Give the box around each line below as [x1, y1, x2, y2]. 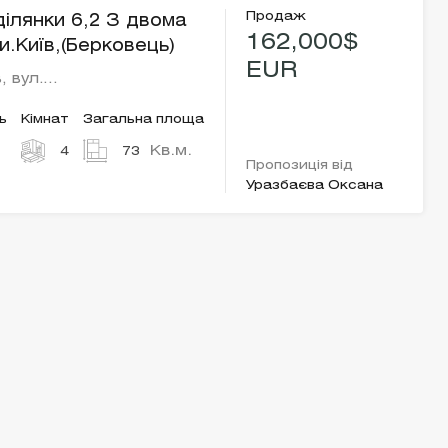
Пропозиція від [246, 160, 354, 171]
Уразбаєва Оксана [246, 180, 384, 191]
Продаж [246, 11, 307, 22]
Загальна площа [83, 114, 205, 125]
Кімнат [21, 114, 70, 125]
